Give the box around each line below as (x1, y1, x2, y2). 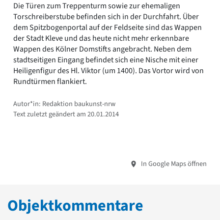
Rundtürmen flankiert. (13, 76, 87, 87)
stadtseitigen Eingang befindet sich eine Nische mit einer (13, 54, 198, 65)
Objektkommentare (7, 194, 143, 217)
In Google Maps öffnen (139, 158, 207, 169)
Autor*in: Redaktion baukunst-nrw (13, 98, 115, 109)
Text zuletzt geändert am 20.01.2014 (13, 109, 119, 119)
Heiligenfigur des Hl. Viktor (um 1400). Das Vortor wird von (13, 65, 204, 76)
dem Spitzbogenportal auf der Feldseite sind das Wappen (13, 22, 202, 33)
